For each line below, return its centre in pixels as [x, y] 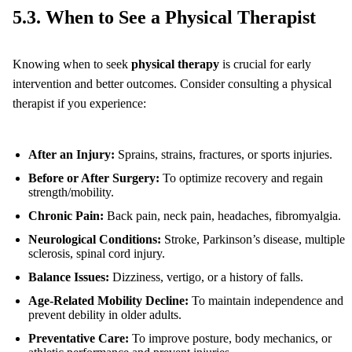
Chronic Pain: [66, 216]
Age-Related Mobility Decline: [108, 301]
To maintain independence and [266, 301]
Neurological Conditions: [95, 240]
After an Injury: [71, 155]
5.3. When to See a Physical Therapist [164, 18]
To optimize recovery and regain [241, 178]
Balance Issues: [69, 277]
